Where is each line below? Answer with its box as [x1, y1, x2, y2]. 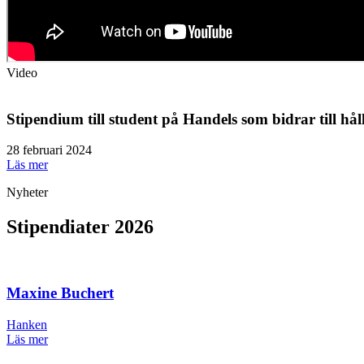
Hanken [6, 317, 47, 331]
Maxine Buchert [6, 284, 114, 301]
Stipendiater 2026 [6, 216, 154, 238]
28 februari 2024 [6, 143, 92, 158]
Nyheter [6, 185, 48, 200]
